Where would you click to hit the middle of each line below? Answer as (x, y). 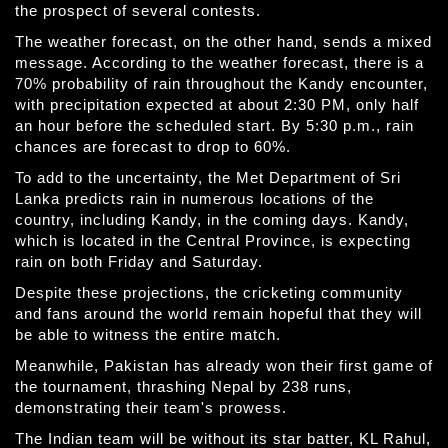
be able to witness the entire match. (148, 334)
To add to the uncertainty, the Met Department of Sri (208, 177)
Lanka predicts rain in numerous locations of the (194, 198)
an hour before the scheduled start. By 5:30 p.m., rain (214, 125)
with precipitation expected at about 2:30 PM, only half (217, 104)
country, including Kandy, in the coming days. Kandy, (212, 219)
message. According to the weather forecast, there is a (219, 62)
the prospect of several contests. (138, 10)
